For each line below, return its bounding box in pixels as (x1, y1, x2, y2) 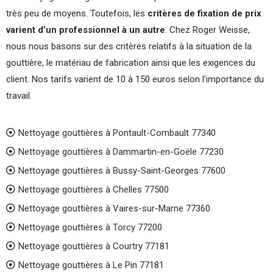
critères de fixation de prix (147, 8, 261, 19)
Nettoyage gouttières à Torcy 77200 (18, 222, 162, 233)
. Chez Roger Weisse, (165, 24, 250, 35)
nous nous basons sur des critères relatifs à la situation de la (6, 41, 252, 52)
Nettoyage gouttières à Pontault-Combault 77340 (18, 127, 216, 138)
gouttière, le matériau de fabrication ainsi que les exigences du (6, 57, 255, 68)
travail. (6, 90, 32, 101)
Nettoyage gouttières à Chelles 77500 (18, 184, 169, 195)
